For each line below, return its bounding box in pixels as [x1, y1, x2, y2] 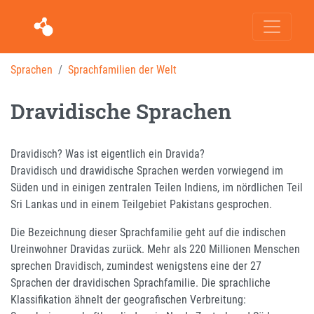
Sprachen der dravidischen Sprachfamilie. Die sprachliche [11, 275, 271, 289]
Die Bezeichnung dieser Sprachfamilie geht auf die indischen [11, 225, 286, 239]
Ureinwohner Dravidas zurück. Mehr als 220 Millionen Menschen [11, 242, 300, 256]
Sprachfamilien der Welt [68, 62, 177, 76]
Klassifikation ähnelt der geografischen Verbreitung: [11, 292, 246, 306]
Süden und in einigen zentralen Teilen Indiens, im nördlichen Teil [11, 180, 303, 194]
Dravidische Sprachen [11, 96, 231, 125]
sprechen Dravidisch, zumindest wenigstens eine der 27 [11, 259, 261, 273]
